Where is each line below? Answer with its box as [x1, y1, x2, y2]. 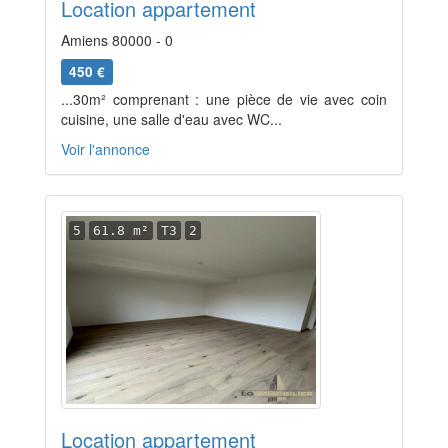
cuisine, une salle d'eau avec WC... [61, 109, 282, 129]
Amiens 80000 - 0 [61, 30, 173, 50]
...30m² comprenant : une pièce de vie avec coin [61, 89, 387, 109]
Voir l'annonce [61, 139, 150, 159]
